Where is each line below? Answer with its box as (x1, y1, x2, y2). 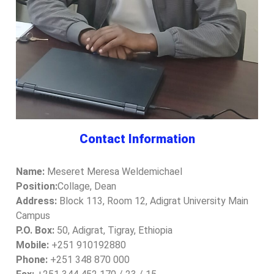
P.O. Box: (16, 224, 54, 236)
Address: (16, 194, 57, 207)
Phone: (16, 253, 48, 265)
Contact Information (79, 131, 195, 146)
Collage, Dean (57, 180, 116, 192)
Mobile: (16, 239, 49, 251)
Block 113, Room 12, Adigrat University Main (57, 194, 248, 207)
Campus (16, 209, 50, 221)
